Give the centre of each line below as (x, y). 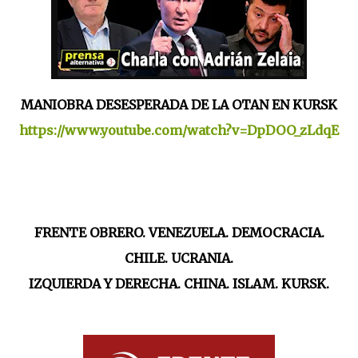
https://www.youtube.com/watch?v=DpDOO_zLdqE (179, 130)
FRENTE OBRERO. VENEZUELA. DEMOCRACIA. (179, 233)
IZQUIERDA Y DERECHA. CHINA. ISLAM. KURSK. (179, 284)
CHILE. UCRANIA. (179, 258)
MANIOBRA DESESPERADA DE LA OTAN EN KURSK (179, 105)
